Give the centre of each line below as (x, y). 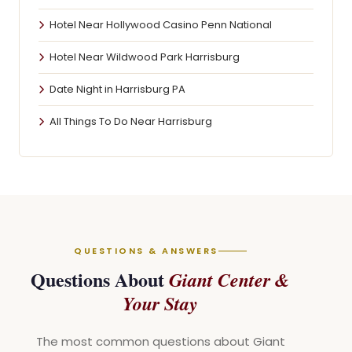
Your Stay (160, 303)
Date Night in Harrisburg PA (117, 89)
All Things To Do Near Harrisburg (131, 121)
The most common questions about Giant (160, 341)
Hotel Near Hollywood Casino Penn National (161, 25)
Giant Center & (229, 280)
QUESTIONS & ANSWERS (146, 251)
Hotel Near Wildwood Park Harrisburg (145, 57)
